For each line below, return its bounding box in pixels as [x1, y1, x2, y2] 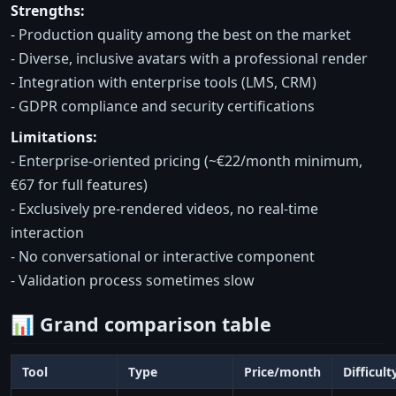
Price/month [244, 362, 321, 380]
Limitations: [11, 126, 97, 147]
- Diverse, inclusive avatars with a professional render [11, 48, 368, 68]
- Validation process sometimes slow [11, 270, 255, 290]
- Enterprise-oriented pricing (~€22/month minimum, [11, 150, 362, 171]
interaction [11, 222, 84, 242]
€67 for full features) [11, 174, 148, 194]
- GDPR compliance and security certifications [11, 95, 315, 116]
